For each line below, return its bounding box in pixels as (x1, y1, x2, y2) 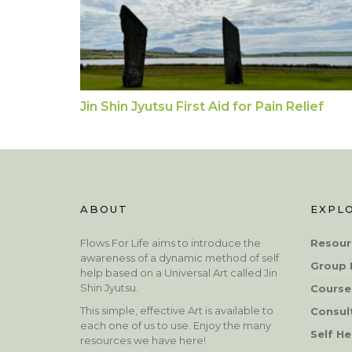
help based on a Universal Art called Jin (80, 266, 277, 279)
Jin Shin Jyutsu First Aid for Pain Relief (80, 98, 324, 114)
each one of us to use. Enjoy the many (80, 318, 271, 332)
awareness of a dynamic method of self (80, 251, 279, 264)
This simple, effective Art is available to (80, 303, 273, 317)
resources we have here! (80, 333, 206, 346)
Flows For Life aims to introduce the (80, 236, 261, 249)
